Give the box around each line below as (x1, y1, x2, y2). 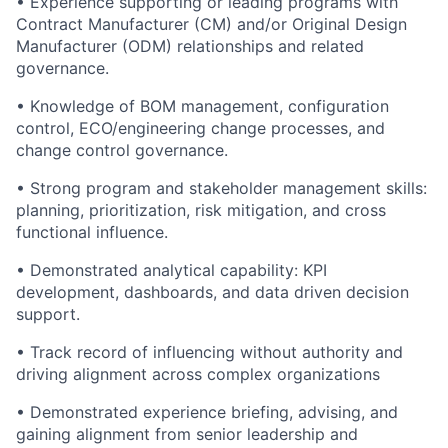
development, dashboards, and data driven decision (16, 282, 409, 302)
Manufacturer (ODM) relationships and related (16, 36, 364, 56)
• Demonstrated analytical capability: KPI (16, 260, 327, 280)
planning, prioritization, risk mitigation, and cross (16, 200, 386, 220)
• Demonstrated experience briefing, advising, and (16, 402, 398, 422)
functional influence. (16, 222, 168, 242)
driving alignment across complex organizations (16, 364, 380, 384)
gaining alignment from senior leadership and (16, 424, 358, 444)
